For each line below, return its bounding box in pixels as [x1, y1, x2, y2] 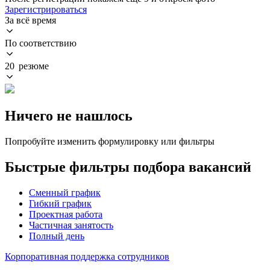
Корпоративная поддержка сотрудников [5, 251, 169, 262]
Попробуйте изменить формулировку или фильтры [5, 136, 215, 146]
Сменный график [29, 187, 101, 198]
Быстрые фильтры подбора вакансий [5, 159, 251, 175]
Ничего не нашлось [5, 107, 133, 124]
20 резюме [5, 60, 49, 71]
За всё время [5, 14, 56, 25]
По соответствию [5, 37, 77, 48]
